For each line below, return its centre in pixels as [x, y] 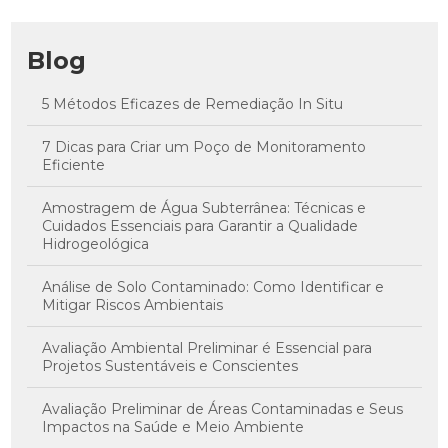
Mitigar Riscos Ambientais [132, 305]
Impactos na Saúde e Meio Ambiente [172, 427]
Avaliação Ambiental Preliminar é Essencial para [206, 348]
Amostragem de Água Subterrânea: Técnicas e [203, 208]
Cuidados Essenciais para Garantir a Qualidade [199, 226]
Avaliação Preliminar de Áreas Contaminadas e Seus [222, 409]
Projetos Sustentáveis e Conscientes [169, 366]
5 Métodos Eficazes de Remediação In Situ [192, 104]
